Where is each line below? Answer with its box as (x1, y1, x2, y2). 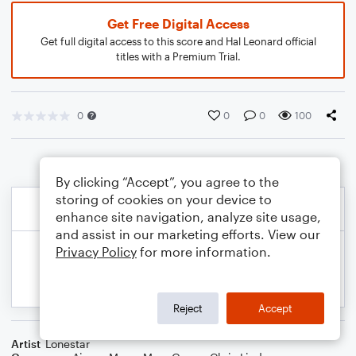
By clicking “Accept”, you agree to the (56, 174, 279, 189)
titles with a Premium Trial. (115, 50, 241, 63)
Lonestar (45, 337, 90, 350)
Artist (11, 337, 41, 350)
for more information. (137, 244, 271, 259)
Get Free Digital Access (106, 16, 250, 31)
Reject (173, 301, 203, 315)
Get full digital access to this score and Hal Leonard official (40, 35, 316, 48)
